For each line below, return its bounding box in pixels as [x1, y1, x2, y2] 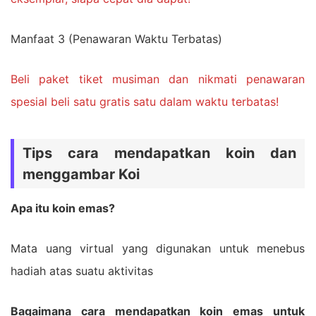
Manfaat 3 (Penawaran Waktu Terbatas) [11, 32, 222, 46]
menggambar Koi [23, 166, 140, 183]
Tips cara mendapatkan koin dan [23, 145, 296, 162]
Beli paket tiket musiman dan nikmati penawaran [11, 72, 305, 86]
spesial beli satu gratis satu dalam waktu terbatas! [11, 95, 279, 109]
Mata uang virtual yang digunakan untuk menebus [11, 241, 305, 255]
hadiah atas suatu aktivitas [11, 264, 153, 278]
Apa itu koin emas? [11, 201, 115, 215]
